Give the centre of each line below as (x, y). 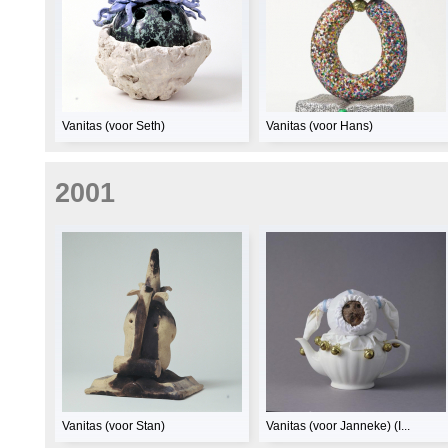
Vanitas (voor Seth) (113, 126)
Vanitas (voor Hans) (319, 126)
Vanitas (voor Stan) (113, 425)
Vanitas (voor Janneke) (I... (338, 425)
